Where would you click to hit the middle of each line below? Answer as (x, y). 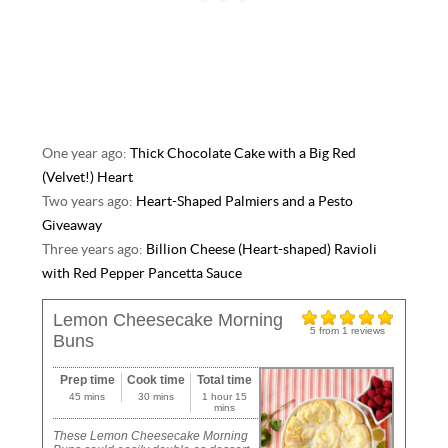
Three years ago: (94, 249)
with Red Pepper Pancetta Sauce (142, 273)
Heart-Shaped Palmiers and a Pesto (245, 201)
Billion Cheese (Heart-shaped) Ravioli (262, 249)
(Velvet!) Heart (88, 177)
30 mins (155, 397)
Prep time (87, 380)
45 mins (87, 397)
